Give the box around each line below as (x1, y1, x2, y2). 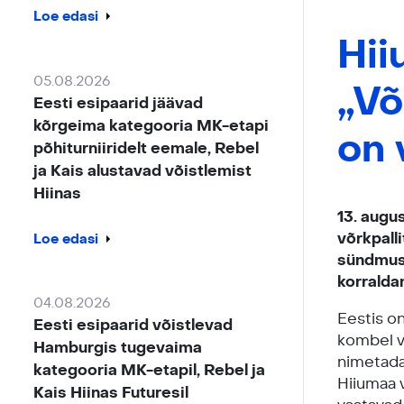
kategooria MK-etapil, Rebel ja (33, 361, 266, 381)
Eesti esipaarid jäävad (33, 93, 204, 113)
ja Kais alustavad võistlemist (33, 161, 252, 180)
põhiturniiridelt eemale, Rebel (33, 138, 260, 158)
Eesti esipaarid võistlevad (33, 316, 234, 335)
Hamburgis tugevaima (33, 338, 203, 358)
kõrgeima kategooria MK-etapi (33, 115, 270, 135)
